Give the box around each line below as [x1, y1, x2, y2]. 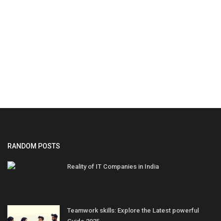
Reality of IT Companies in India [67, 163, 159, 171]
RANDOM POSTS [7, 142, 60, 150]
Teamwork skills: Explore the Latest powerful [67, 207, 199, 215]
